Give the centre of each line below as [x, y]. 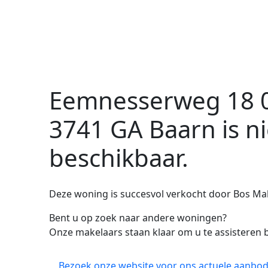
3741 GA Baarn [133, 129]
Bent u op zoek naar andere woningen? [138, 218]
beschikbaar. [119, 158]
